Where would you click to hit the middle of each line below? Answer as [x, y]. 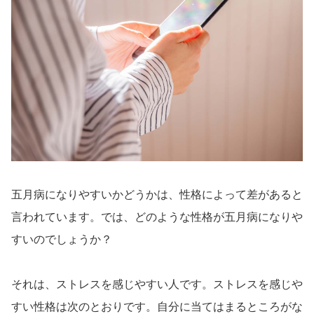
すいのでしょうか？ [62, 240]
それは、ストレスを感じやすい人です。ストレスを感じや [157, 285]
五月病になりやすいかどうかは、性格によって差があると [157, 195]
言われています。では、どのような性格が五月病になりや [157, 217]
